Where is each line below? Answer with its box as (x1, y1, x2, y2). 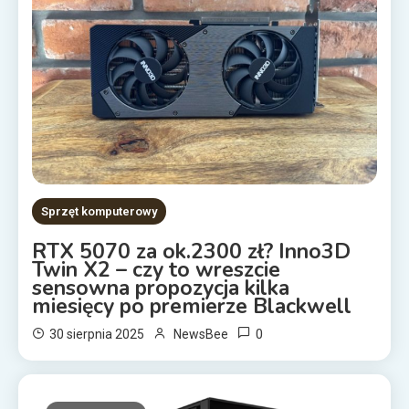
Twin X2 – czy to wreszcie (32, 256, 281, 285)
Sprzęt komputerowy (41, 204, 158, 219)
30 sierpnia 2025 (49, 327, 145, 342)
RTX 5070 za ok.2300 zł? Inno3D (32, 237, 351, 267)
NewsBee (173, 327, 229, 342)
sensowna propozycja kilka (32, 274, 290, 303)
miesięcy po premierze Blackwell (32, 292, 358, 321)
